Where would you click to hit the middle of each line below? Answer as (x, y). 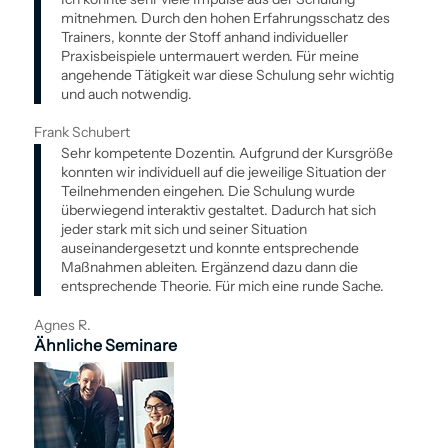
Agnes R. (62, 324)
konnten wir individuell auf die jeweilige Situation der (223, 172)
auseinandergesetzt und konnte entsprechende (209, 248)
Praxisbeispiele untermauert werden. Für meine (209, 55)
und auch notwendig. (126, 93)
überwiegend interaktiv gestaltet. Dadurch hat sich (218, 210)
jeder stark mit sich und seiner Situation (183, 229)
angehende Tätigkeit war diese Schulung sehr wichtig (227, 74)
